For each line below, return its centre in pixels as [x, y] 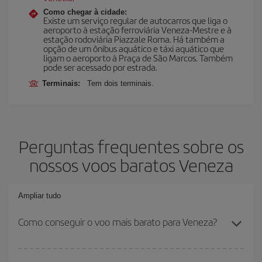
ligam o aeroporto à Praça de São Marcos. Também [138, 57]
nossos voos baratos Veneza [131, 165]
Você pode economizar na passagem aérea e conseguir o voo [123, 254]
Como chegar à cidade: [85, 12]
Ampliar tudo [39, 195]
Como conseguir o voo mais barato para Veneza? [118, 221]
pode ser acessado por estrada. [100, 67]
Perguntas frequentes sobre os [131, 146]
